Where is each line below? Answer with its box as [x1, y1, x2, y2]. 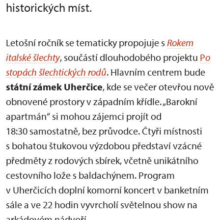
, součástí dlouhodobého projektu [60, 51, 200, 63]
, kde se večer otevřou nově [103, 81, 214, 93]
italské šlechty [6, 51, 60, 63]
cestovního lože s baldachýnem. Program [6, 169, 175, 181]
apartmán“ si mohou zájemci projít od [6, 110, 162, 122]
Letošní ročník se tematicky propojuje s [6, 36, 167, 49]
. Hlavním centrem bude [107, 66, 205, 78]
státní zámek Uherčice [6, 81, 103, 93]
